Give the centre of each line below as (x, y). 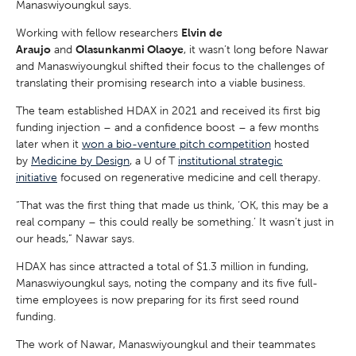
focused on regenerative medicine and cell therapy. (190, 178)
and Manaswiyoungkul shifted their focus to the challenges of (170, 66)
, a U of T (154, 161)
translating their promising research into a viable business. (162, 83)
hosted (290, 144)
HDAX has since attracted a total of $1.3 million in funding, (162, 267)
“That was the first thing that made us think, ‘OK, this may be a (172, 205)
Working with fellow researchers (99, 33)
